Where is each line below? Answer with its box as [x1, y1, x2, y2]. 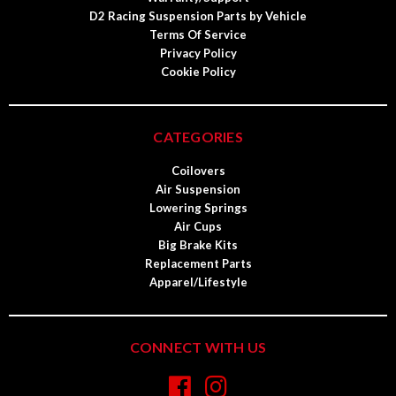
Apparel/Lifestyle [148, 275, 247, 290]
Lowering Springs [148, 201, 247, 216]
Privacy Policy [159, 46, 237, 61]
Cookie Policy [160, 65, 236, 80]
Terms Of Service [149, 27, 247, 42]
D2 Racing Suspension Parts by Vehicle [89, 9, 307, 24]
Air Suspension [156, 182, 240, 197]
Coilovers [171, 164, 225, 179]
